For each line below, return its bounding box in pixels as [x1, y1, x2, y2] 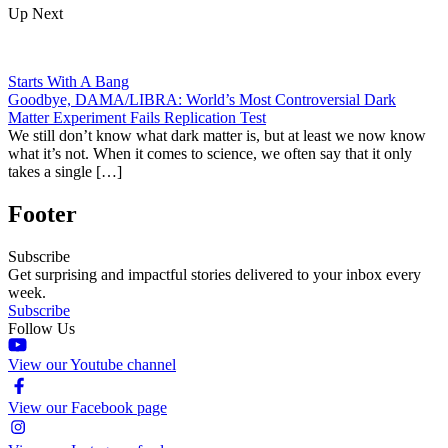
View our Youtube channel [8, 356, 176, 374]
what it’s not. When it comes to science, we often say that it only [8, 145, 412, 163]
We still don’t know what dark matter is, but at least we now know [8, 127, 426, 145]
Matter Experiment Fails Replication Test [8, 109, 266, 127]
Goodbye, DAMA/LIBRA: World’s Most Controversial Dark [8, 91, 396, 109]
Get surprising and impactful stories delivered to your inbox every [8, 266, 421, 284]
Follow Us [8, 320, 75, 338]
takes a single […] [8, 163, 122, 181]
